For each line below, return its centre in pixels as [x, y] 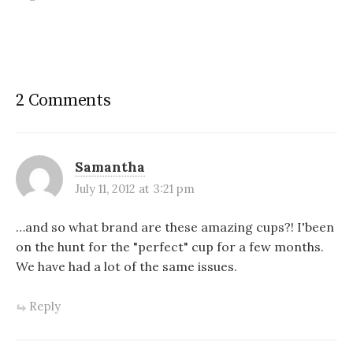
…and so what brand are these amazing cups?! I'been [175, 227]
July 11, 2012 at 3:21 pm [135, 188]
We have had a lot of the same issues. [126, 266]
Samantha [110, 167]
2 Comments [63, 100]
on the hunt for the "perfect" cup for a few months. [170, 246]
